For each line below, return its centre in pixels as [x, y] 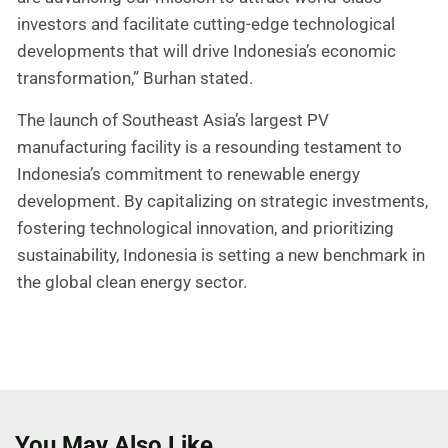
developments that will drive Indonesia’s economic [206, 51]
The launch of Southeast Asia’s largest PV [173, 119]
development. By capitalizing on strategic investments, [222, 200]
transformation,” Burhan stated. [135, 78]
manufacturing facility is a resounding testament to [209, 146]
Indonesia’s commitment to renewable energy [188, 173]
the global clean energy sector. [132, 281]
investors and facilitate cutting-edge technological [206, 24]
